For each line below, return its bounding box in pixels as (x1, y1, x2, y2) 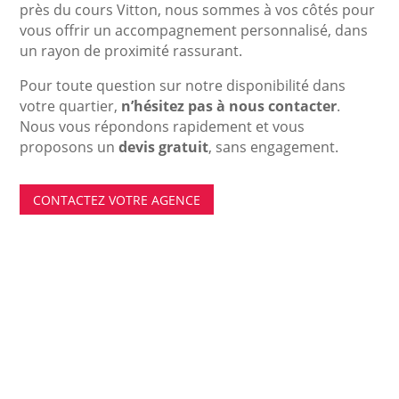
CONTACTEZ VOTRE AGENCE (33, 191, 201, 208)
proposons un (20, 137, 119, 158)
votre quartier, (20, 96, 122, 117)
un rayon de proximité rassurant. (20, 41, 243, 61)
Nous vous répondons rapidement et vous (20, 117, 305, 137)
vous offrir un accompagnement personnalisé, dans (20, 20, 369, 41)
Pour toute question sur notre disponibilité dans (20, 76, 346, 96)
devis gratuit (118, 137, 209, 158)
